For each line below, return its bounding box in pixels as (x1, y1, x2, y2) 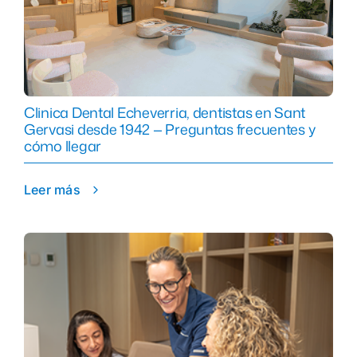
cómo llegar (23, 135, 102, 156)
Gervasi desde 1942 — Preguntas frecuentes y (23, 118, 316, 139)
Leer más (23, 181, 80, 198)
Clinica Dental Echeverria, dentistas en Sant (23, 101, 306, 123)
